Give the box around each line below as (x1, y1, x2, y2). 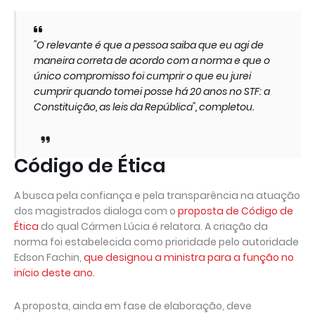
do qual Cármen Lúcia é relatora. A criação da (39, 219, 268, 233)
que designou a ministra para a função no (84, 250, 294, 264)
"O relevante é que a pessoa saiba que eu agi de (34, 38, 264, 52)
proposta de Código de (178, 204, 293, 218)
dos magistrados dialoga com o (14, 204, 178, 218)
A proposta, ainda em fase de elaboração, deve (14, 299, 252, 313)
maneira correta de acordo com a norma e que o (34, 53, 270, 67)
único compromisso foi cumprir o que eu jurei (34, 69, 251, 83)
